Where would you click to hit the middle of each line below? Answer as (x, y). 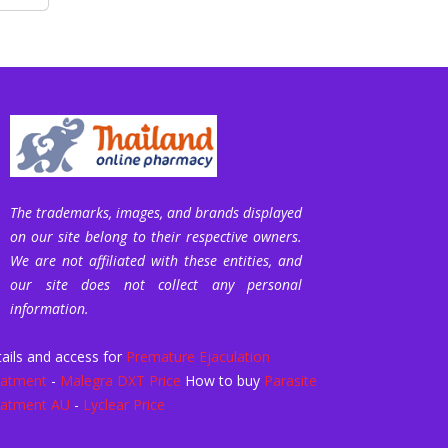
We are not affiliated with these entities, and (156, 260)
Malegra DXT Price (120, 380)
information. (49, 308)
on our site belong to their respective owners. (156, 236)
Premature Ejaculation (198, 356)
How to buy (224, 380)
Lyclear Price (124, 404)
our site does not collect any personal (156, 284)
